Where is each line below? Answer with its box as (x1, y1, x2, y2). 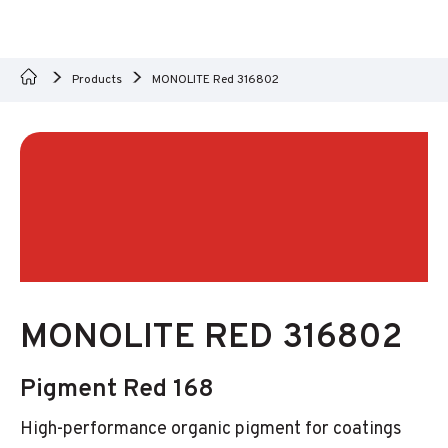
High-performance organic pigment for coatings (20, 418, 402, 441)
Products (72, 72, 122, 88)
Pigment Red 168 (20, 374, 214, 406)
